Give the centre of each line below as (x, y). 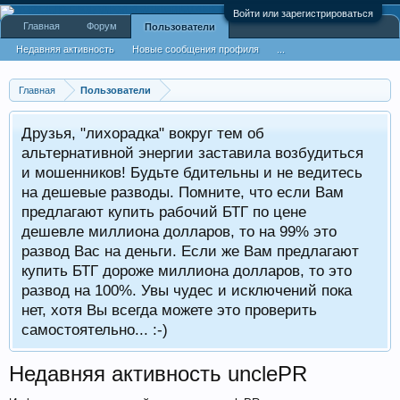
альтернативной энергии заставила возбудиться (192, 153)
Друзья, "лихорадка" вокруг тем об (143, 133)
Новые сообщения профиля (196, 49)
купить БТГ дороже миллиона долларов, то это (187, 271)
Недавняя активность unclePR (158, 374)
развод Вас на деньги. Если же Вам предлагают (190, 251)
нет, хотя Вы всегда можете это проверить (169, 310)
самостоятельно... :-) (95, 329)
